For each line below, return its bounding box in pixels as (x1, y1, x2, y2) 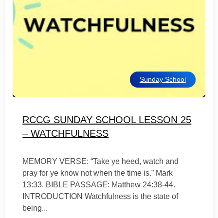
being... (22, 204, 48, 212)
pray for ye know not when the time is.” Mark (22, 169, 173, 177)
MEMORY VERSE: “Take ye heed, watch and (22, 157, 179, 165)
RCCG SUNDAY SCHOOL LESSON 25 (22, 114, 192, 125)
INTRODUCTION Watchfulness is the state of (22, 192, 179, 200)
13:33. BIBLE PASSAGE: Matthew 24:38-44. (22, 181, 176, 189)
